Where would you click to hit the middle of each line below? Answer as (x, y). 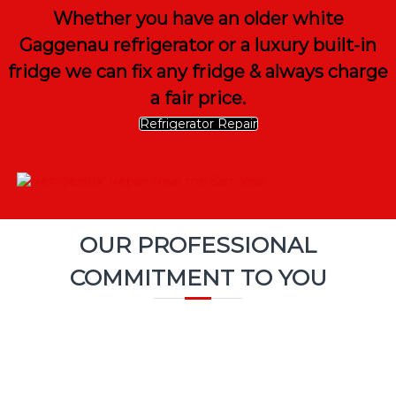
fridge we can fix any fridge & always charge (198, 72)
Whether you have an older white (198, 19)
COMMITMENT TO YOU (198, 278)
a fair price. (198, 98)
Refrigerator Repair (198, 124)
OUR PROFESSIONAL (198, 245)
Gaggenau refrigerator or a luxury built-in (198, 45)
